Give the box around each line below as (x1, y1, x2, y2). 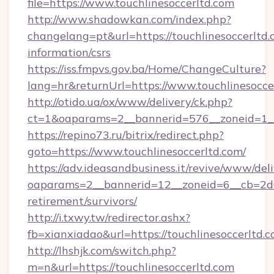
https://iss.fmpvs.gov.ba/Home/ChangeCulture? (28, 62, 266, 76)
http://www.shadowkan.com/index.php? (28, 12, 231, 26)
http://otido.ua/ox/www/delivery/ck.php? (28, 95, 232, 109)
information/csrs (28, 45, 111, 59)
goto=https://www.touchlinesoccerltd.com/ (28, 144, 246, 158)
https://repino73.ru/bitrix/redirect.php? (28, 128, 224, 142)
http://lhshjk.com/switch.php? (28, 243, 176, 257)
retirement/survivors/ (28, 194, 137, 208)
